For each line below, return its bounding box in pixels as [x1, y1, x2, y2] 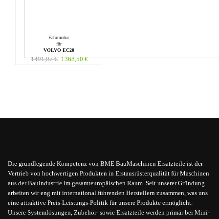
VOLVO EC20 [43, 47, 74, 53]
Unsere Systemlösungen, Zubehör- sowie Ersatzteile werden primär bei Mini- [8, 208, 210, 216]
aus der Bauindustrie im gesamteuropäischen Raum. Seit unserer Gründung [8, 179, 205, 187]
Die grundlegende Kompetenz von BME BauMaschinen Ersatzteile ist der [8, 159, 203, 167]
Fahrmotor [48, 34, 69, 40]
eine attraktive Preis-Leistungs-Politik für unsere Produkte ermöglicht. [8, 198, 193, 206]
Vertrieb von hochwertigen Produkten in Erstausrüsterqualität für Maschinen [8, 169, 209, 177]
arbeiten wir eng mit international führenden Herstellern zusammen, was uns [8, 189, 208, 197]
